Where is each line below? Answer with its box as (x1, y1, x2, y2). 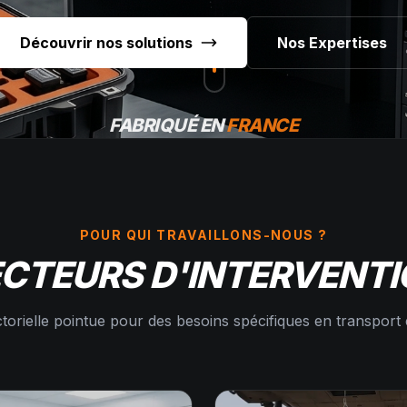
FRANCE (226, 114, 298, 136)
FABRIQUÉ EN (109, 114, 226, 136)
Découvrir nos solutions (19, 34, 193, 52)
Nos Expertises (276, 34, 387, 52)
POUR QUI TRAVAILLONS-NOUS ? (79, 227, 328, 243)
